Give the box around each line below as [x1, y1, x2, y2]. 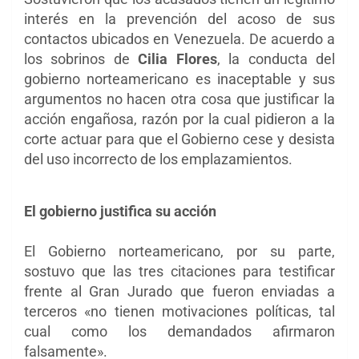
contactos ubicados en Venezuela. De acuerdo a [24, 30, 335, 47]
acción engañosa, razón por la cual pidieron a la [24, 110, 335, 127]
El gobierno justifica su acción [24, 202, 216, 220]
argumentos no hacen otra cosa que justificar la [24, 90, 335, 107]
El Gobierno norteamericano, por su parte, [24, 242, 335, 260]
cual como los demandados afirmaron [24, 322, 335, 340]
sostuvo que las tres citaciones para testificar [24, 262, 335, 280]
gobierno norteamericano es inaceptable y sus [24, 70, 335, 87]
